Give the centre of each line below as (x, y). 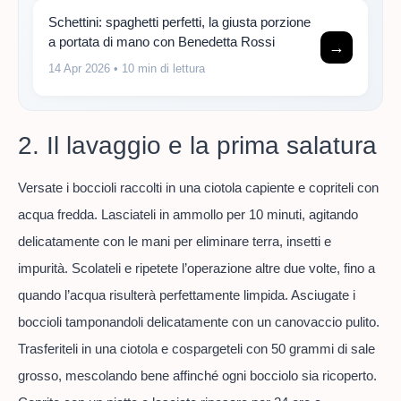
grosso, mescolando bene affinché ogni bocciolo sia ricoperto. (197, 376)
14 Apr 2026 (79, 68)
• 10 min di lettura (158, 68)
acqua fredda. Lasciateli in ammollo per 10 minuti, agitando (188, 215)
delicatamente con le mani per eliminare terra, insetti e (175, 242)
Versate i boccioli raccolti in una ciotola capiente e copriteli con (198, 188)
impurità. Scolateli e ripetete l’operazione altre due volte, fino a (196, 269)
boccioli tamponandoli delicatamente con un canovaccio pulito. (199, 322)
